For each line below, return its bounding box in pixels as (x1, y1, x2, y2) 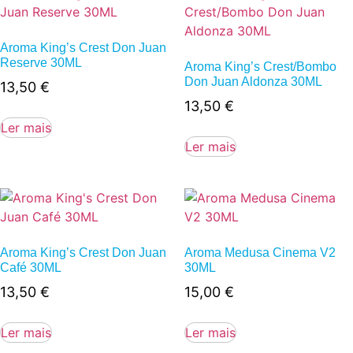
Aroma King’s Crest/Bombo (184, 60, 336, 73)
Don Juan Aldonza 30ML (184, 75, 322, 88)
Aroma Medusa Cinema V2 (184, 246, 336, 259)
